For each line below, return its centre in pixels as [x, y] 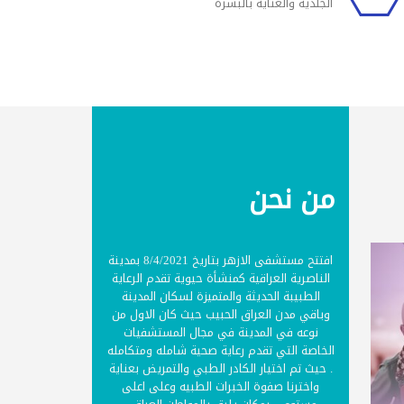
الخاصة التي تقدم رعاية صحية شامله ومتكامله [220, 350]
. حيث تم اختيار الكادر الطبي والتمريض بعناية [220, 368]
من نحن [292, 199]
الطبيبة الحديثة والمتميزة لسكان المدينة [220, 296]
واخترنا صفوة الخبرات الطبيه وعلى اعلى [220, 386]
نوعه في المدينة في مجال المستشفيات [220, 332]
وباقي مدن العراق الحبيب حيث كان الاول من [220, 314]
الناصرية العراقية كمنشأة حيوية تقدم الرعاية [220, 278]
